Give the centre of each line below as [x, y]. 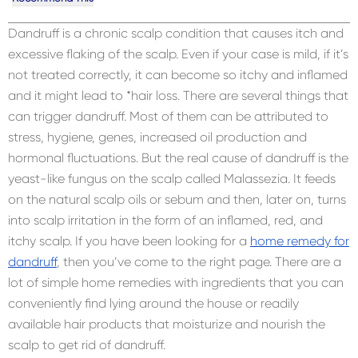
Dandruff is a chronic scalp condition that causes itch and [176, 33]
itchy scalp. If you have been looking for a [129, 241]
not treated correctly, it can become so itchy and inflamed [178, 75]
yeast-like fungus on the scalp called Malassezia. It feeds [172, 179]
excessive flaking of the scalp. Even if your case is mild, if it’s [178, 54]
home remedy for [300, 241]
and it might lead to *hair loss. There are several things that [178, 95]
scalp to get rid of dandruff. [87, 345]
